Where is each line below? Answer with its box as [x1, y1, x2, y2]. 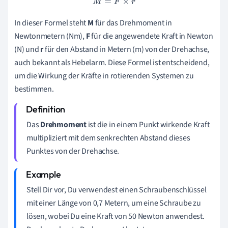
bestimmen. [14, 83, 54, 95]
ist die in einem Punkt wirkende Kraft [86, 119, 210, 130]
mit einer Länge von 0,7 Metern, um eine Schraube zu [26, 197, 201, 209]
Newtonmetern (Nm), [14, 31, 86, 42]
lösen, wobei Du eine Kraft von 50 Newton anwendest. [26, 211, 205, 222]
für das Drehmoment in [93, 17, 172, 28]
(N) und [14, 44, 41, 55]
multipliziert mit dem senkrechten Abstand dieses [26, 132, 190, 144]
